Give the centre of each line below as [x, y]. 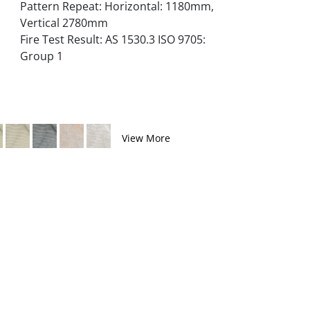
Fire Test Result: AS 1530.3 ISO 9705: [112, 39]
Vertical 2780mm [64, 23]
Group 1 [41, 56]
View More [146, 138]
